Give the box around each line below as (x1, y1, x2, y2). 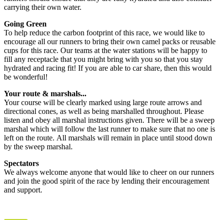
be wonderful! (4, 73, 48, 82)
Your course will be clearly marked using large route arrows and (4, 98, 202, 107)
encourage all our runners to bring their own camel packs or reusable (4, 37, 216, 46)
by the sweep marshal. (4, 142, 73, 151)
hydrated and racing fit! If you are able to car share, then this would (4, 64, 212, 73)
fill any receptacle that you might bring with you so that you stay (4, 55, 203, 64)
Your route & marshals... (4, 89, 86, 98)
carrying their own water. (4, 3, 82, 12)
